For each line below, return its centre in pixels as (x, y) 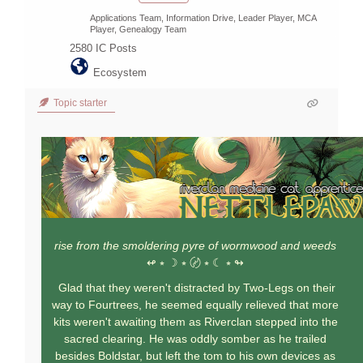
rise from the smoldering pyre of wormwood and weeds (195, 246)
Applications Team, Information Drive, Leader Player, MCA (203, 18)
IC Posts (116, 49)
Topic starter (79, 103)
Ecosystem (120, 73)
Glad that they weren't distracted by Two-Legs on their (195, 288)
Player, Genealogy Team (138, 30)
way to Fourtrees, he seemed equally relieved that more (195, 305)
